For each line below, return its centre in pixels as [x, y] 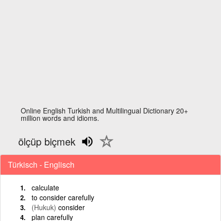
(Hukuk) [44, 207]
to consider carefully [63, 197]
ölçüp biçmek [47, 141]
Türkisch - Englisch [41, 164]
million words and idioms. [60, 118]
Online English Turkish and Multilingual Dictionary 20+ [105, 110]
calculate [45, 187]
